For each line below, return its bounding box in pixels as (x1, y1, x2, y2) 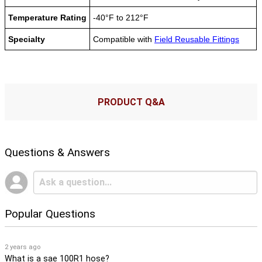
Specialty (8, 34, 45, 44)
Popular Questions (5, 206, 95, 220)
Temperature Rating (8, 12, 87, 22)
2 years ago (5, 242, 40, 251)
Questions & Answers (5, 145, 110, 159)
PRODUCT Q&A (97, 96, 165, 108)
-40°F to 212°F (93, 12, 149, 22)
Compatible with (93, 34, 154, 44)
